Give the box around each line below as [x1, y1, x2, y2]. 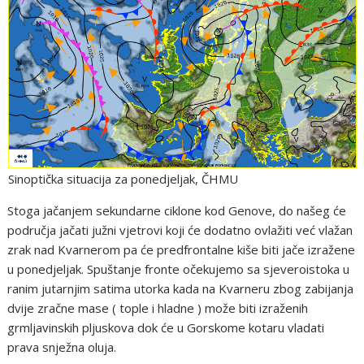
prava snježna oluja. [7, 338, 117, 355]
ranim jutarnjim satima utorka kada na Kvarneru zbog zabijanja [7, 279, 354, 297]
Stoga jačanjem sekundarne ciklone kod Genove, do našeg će [7, 201, 347, 219]
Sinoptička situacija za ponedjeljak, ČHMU [7, 170, 238, 187]
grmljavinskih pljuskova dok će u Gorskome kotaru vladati [7, 318, 325, 336]
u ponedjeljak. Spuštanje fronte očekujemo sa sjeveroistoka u [7, 260, 350, 277]
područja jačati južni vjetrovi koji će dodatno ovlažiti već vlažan [7, 221, 353, 238]
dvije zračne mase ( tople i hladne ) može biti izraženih [7, 299, 309, 316]
